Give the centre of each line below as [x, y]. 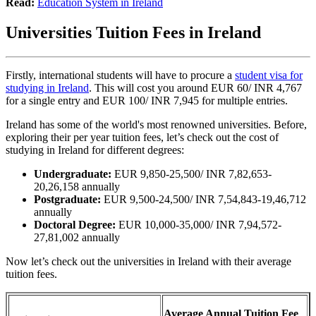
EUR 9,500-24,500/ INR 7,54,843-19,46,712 [205, 200]
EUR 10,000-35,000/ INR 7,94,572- [199, 225]
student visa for [269, 75]
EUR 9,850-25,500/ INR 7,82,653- [193, 174]
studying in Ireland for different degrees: [95, 150]
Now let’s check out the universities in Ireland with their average [148, 262]
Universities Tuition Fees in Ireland [133, 33]
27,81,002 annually [77, 238]
